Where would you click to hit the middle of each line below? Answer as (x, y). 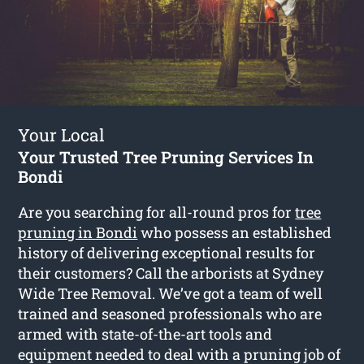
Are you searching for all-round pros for (157, 212)
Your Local (62, 134)
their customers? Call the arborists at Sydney (171, 273)
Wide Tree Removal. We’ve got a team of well (171, 293)
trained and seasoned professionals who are (170, 313)
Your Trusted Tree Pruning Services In (166, 156)
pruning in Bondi (78, 232)
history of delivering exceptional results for (167, 252)
